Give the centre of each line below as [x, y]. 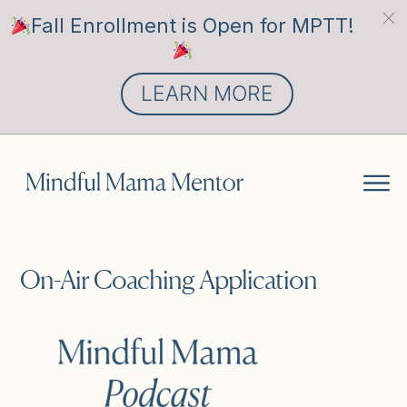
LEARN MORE [207, 94]
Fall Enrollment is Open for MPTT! [192, 25]
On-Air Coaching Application [169, 279]
